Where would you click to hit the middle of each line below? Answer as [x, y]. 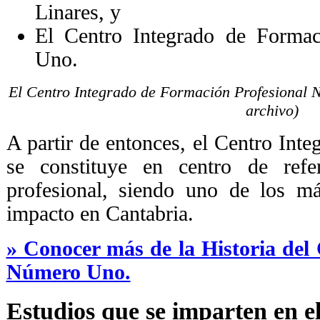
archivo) [272, 110]
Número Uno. [68, 272]
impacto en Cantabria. [100, 213]
